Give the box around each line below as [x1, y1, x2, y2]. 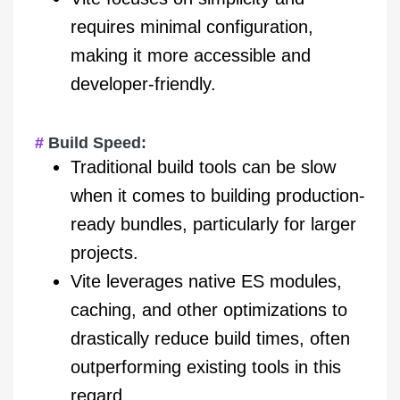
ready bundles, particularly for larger [71, 214, 356, 235]
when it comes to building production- [71, 186, 365, 206]
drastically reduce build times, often [71, 329, 350, 349]
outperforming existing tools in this [71, 357, 341, 378]
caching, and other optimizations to [71, 300, 347, 321]
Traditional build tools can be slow [71, 157, 336, 178]
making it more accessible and [71, 46, 311, 66]
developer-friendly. [71, 74, 216, 95]
